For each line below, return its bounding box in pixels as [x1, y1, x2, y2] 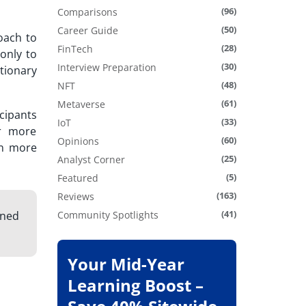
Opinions [57, 135, 99, 148]
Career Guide [57, 24, 118, 38]
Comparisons [57, 5, 117, 19]
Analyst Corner [57, 153, 125, 167]
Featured [57, 171, 98, 185]
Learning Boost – [67, 274, 204, 297]
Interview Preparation [57, 61, 156, 74]
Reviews [57, 190, 94, 204]
